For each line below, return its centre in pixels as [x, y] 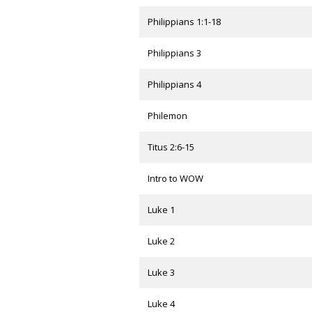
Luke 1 [161, 210]
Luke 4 [161, 304]
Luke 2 [161, 241]
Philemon [167, 116]
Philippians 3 [174, 53]
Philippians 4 [174, 85]
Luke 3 [161, 273]
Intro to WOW [175, 179]
